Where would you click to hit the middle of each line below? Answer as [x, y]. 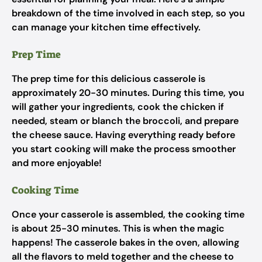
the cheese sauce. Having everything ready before [123, 135]
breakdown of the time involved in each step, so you [128, 13]
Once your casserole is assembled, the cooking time [128, 214]
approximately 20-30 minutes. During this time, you [128, 93]
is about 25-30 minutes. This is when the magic [118, 228]
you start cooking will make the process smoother [124, 149]
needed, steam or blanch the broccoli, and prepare [125, 121]
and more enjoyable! [57, 163]
